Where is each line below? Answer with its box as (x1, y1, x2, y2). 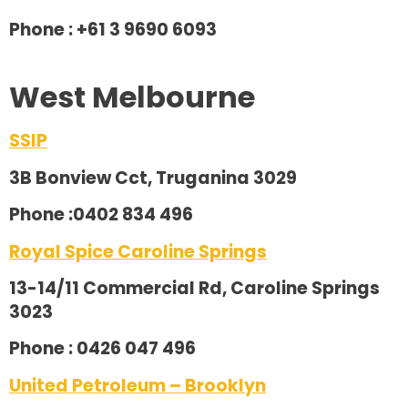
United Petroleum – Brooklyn (9, 372, 266, 398)
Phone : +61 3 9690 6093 (9, 17, 217, 43)
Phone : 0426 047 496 (9, 336, 196, 362)
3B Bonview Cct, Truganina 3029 (9, 165, 297, 190)
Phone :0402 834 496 (9, 202, 193, 228)
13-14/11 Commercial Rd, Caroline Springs (9, 276, 380, 301)
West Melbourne (9, 76, 255, 118)
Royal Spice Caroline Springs (9, 239, 267, 264)
